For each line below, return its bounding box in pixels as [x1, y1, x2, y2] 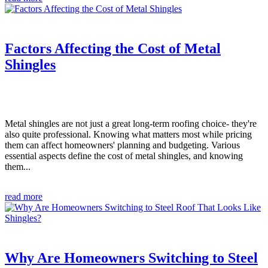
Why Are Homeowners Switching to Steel [5, 250, 258, 266]
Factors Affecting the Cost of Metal [5, 41, 221, 57]
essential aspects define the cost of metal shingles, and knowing [5, 151, 243, 162]
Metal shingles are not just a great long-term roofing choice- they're [5, 118, 257, 129]
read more [5, 191, 42, 202]
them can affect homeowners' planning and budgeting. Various [5, 140, 240, 151]
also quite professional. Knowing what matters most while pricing [5, 129, 252, 140]
